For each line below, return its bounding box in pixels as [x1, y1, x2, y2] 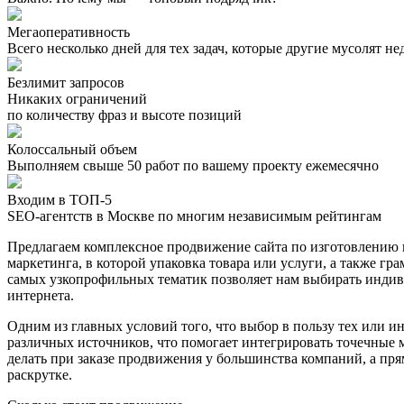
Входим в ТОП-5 [7, 191, 112, 207]
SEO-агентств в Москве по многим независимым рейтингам [7, 207, 381, 224]
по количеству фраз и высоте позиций [7, 106, 242, 123]
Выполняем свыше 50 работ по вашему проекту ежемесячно [7, 157, 379, 173]
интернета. [7, 287, 74, 303]
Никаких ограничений [7, 90, 147, 106]
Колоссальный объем [7, 141, 137, 157]
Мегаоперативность [7, 23, 130, 40]
